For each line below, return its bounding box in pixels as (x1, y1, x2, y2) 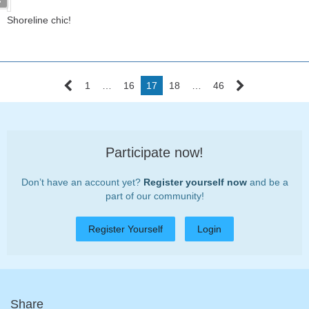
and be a (246, 176, 288, 188)
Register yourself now (143, 176, 247, 188)
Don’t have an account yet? (21, 176, 143, 188)
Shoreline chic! (7, 14, 71, 26)
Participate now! (106, 144, 203, 160)
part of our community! (105, 190, 204, 201)
